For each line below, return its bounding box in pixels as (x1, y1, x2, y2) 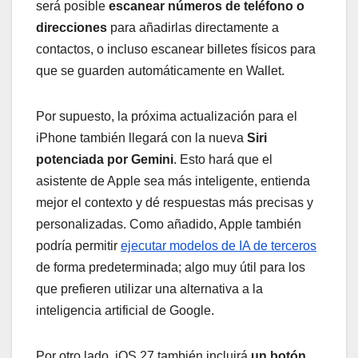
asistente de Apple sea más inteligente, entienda (36, 173, 310, 188)
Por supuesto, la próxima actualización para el (36, 109, 297, 123)
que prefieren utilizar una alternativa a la (36, 281, 263, 296)
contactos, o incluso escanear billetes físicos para (36, 42, 316, 56)
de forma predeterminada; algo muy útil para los (36, 260, 305, 274)
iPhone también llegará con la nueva (36, 130, 244, 145)
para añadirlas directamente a (107, 20, 279, 34)
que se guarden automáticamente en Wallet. (36, 63, 284, 78)
